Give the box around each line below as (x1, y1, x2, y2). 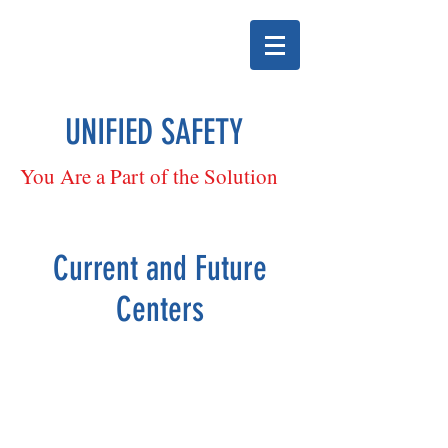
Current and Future (53, 248, 267, 289)
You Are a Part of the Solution (20, 162, 278, 190)
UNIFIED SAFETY (65, 111, 243, 153)
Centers (116, 289, 204, 330)
